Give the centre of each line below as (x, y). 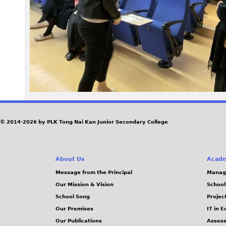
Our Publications (79, 221)
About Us (70, 159)
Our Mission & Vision (84, 185)
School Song (73, 197)
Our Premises (74, 209)
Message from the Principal (94, 173)
